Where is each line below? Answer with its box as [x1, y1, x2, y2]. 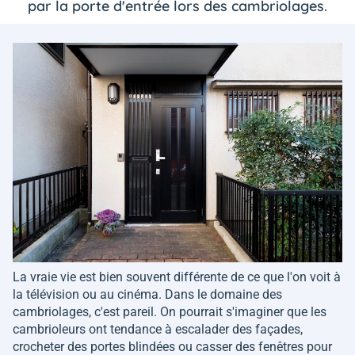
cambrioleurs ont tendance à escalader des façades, [13, 321, 303, 337]
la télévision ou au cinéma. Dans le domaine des [13, 286, 282, 302]
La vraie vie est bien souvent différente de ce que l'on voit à [13, 269, 341, 284]
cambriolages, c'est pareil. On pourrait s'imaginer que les [13, 303, 326, 319]
